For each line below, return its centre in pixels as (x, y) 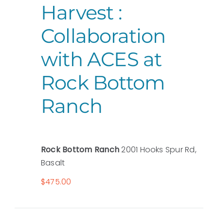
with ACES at (101, 59)
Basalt (53, 163)
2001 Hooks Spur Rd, (159, 150)
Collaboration (103, 36)
